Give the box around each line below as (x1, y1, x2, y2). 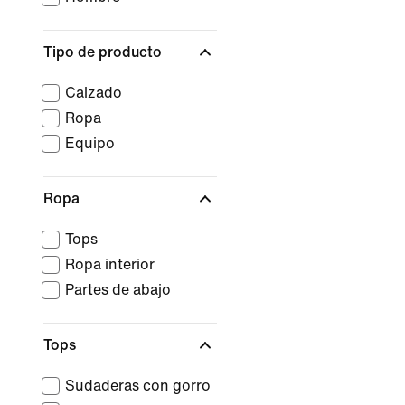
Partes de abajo (65, 282, 171, 297)
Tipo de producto (43, 44, 165, 60)
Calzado (65, 85, 122, 100)
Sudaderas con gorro (65, 378, 211, 393)
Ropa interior (65, 257, 155, 272)
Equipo (65, 136, 115, 151)
